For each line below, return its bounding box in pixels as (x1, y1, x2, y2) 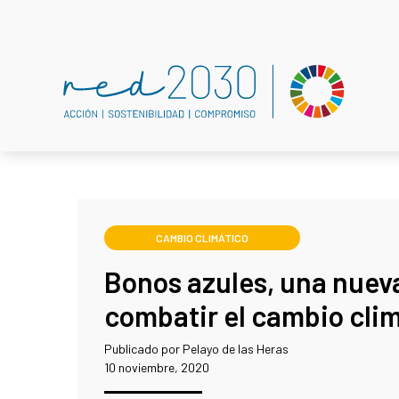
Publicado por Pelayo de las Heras (104, 341, 289, 356)
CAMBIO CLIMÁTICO (156, 232, 248, 244)
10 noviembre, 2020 (104, 360, 209, 375)
